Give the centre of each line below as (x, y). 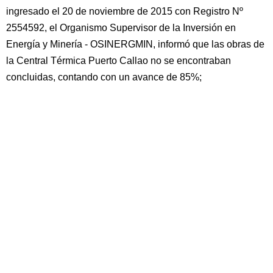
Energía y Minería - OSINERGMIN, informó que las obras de (135, 44)
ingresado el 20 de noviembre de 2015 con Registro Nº (125, 11)
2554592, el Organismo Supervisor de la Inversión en (121, 28)
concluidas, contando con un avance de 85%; (104, 77)
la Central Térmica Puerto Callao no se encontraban (119, 61)
